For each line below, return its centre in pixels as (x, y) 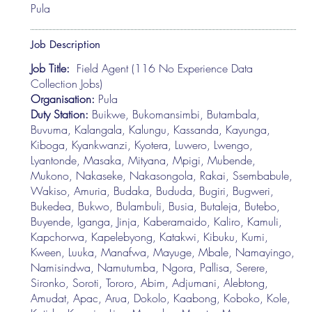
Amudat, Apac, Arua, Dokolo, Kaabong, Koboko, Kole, (161, 298)
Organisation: (65, 99)
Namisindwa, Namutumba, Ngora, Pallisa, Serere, (150, 267)
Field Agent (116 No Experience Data (163, 68)
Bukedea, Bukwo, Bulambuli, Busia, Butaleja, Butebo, (156, 206)
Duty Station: (62, 114)
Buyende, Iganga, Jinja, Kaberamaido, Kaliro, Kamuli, (157, 221)
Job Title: (52, 68)
